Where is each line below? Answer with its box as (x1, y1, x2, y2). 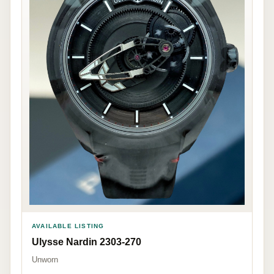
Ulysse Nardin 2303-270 (32, 237, 141, 248)
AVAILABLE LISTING (32, 223, 105, 230)
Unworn (32, 255, 58, 265)
